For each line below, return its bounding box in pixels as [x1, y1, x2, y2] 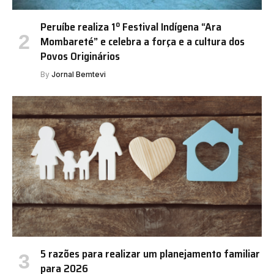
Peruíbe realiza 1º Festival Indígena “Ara [40, 18, 221, 36]
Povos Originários [40, 48, 120, 65]
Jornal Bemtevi [51, 70, 106, 80]
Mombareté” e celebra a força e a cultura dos [40, 33, 245, 51]
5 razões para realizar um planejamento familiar [40, 245, 260, 262]
